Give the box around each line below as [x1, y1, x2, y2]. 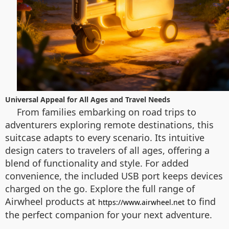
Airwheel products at [5, 195, 98, 208]
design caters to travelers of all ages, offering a [5, 144, 210, 156]
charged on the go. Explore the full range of [5, 182, 195, 195]
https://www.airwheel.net [98, 197, 185, 207]
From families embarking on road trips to [17, 105, 196, 118]
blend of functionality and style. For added [5, 156, 189, 169]
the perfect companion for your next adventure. [5, 208, 212, 221]
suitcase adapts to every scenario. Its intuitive [5, 131, 204, 144]
